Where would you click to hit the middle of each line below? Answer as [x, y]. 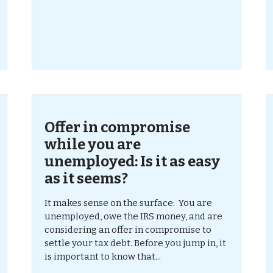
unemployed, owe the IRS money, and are [134, 216]
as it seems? [87, 179]
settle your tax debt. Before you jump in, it [136, 243]
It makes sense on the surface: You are [129, 203]
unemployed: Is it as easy [133, 161]
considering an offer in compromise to [128, 230]
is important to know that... [103, 257]
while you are [93, 144]
